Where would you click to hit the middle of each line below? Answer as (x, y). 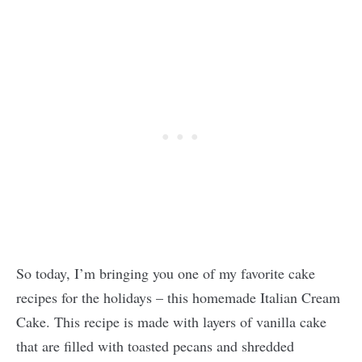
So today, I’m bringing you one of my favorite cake (166, 273)
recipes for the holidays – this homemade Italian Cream (178, 297)
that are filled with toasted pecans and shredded (155, 346)
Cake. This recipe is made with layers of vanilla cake (171, 322)
